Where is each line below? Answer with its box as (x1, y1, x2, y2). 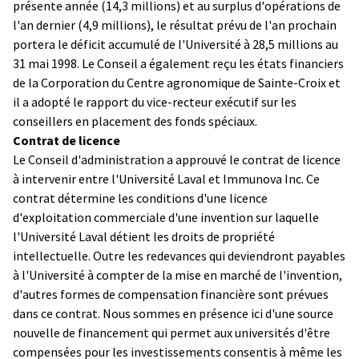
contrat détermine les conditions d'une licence (13, 189, 268, 206)
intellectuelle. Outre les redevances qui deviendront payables (13, 247, 345, 264)
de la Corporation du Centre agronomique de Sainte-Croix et (13, 74, 341, 91)
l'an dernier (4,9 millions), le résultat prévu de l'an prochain (13, 16, 337, 33)
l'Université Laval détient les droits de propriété (13, 228, 275, 244)
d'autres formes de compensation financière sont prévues (13, 285, 329, 302)
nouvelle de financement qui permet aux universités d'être (13, 324, 330, 341)
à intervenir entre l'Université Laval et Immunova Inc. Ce (13, 170, 320, 187)
